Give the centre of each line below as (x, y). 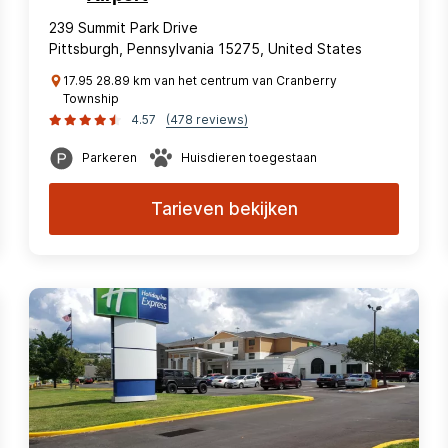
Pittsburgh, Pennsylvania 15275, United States (205, 48)
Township (91, 98)
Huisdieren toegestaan (249, 157)
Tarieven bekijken (224, 209)
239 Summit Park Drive (123, 27)
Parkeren (109, 157)
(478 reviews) (207, 119)
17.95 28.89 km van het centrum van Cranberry (200, 80)
